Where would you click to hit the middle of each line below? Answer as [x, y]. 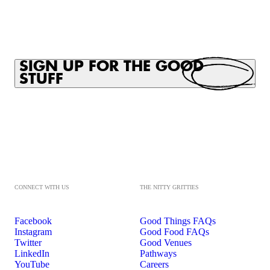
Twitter [28, 242]
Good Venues [166, 242]
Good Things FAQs [178, 221]
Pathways [158, 253]
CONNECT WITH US [42, 187]
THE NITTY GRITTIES [169, 187]
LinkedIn [32, 253]
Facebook [33, 221]
